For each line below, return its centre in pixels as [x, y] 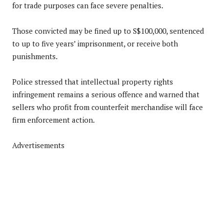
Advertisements [38, 145]
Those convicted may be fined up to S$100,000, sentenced [108, 31]
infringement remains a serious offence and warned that [106, 94]
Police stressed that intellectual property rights [93, 81]
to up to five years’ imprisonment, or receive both [95, 43]
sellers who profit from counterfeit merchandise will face [108, 107]
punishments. [35, 56]
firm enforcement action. [54, 120]
